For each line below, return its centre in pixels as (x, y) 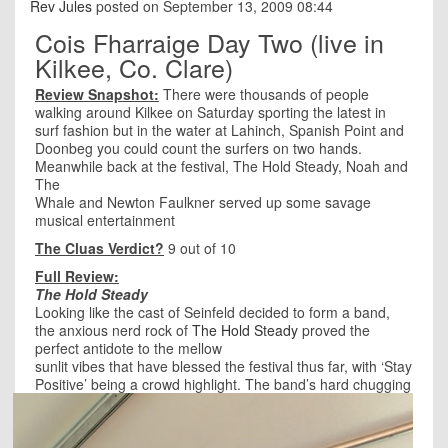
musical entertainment (105, 219)
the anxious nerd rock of (113, 329)
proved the (334, 329)
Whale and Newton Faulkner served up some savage (203, 201)
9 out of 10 (200, 247)
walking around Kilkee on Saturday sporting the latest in (210, 111)
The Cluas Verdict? (99, 247)
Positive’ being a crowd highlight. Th (148, 383)
